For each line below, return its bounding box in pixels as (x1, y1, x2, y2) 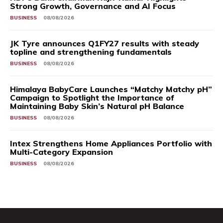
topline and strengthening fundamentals (10, 47, 172, 57)
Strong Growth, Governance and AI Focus (10, 1, 176, 11)
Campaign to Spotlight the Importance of (10, 93, 174, 103)
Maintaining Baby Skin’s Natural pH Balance (10, 101, 184, 111)
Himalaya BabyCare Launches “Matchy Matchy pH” (10, 84, 212, 95)
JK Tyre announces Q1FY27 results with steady (10, 38, 199, 49)
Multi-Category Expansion (10, 147, 113, 157)
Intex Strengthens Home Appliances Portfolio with (10, 138, 212, 149)
